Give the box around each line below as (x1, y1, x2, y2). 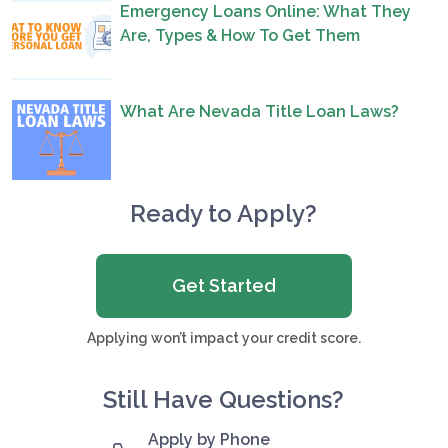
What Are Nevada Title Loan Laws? (120, 101, 400, 121)
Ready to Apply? (130, 198, 318, 228)
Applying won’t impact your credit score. (87, 329, 361, 346)
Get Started (172, 274, 276, 296)
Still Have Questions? (103, 384, 345, 414)
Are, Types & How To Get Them (120, 25, 361, 45)
